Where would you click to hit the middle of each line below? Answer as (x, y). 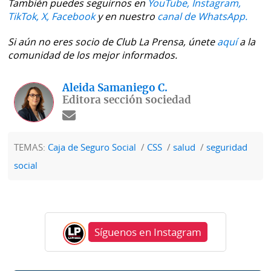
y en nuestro (126, 17)
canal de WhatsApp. (203, 17)
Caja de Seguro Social (92, 147)
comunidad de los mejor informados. (93, 55)
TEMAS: (31, 147)
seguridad (227, 147)
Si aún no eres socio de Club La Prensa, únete (113, 42)
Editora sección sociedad (127, 100)
